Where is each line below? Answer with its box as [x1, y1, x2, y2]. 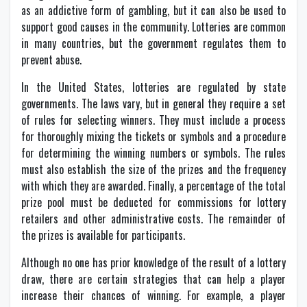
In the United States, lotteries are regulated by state [21, 79, 286, 96]
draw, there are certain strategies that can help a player [21, 271, 286, 288]
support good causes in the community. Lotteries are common [21, 19, 286, 36]
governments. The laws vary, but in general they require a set [21, 95, 286, 112]
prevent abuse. [21, 51, 82, 69]
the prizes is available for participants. [21, 227, 185, 244]
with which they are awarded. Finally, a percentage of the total [21, 177, 286, 195]
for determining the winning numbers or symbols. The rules [21, 145, 286, 162]
